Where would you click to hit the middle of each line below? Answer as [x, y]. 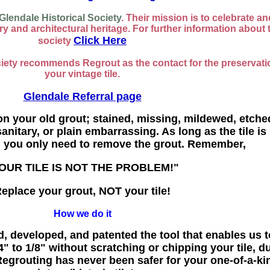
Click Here [100, 40]
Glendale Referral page [82, 96]
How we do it [82, 214]
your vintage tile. [82, 74]
